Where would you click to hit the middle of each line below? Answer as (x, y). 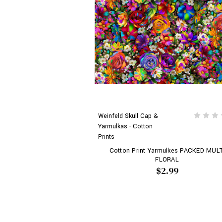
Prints (106, 137)
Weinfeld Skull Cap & (128, 116)
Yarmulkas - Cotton (125, 126)
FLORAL (167, 159)
